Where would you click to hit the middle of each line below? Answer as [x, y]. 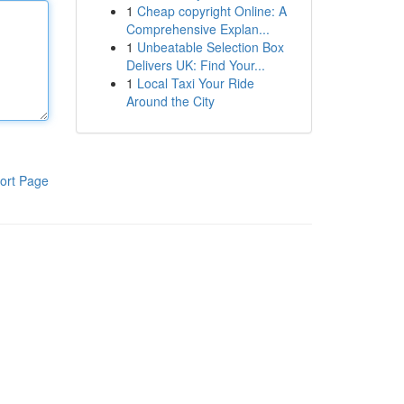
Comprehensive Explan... [197, 29]
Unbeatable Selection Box [210, 47]
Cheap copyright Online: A [211, 11]
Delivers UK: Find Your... [195, 65]
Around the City [170, 101]
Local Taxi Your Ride [195, 83]
